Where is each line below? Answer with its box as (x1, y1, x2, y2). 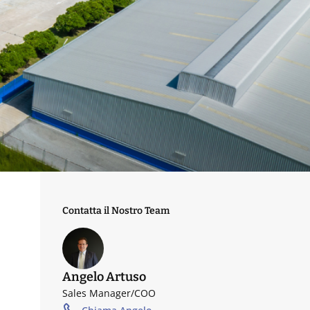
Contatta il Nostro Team (62, 205, 170, 217)
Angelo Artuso (62, 269, 147, 284)
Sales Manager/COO (62, 286, 156, 300)
